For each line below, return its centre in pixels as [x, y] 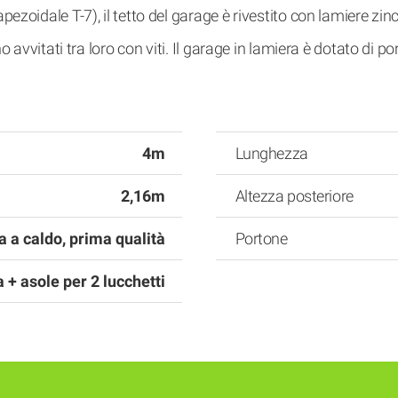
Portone [261, 239]
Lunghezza [271, 153]
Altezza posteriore [294, 196]
